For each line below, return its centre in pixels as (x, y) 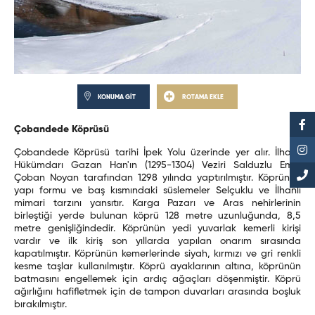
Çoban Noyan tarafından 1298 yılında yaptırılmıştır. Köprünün (157, 178)
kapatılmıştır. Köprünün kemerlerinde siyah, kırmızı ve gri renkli (157, 253)
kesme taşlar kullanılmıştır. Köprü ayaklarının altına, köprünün (157, 266)
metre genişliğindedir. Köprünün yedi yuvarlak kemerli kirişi (157, 228)
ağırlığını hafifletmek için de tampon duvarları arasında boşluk (157, 291)
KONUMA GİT (117, 97)
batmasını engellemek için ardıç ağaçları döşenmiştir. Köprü (157, 279)
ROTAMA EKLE (203, 97)
